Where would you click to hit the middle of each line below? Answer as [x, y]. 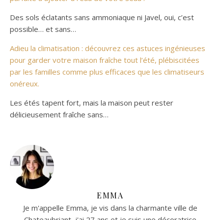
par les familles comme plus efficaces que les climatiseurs [107, 72]
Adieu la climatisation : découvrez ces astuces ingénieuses [108, 48]
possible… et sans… [43, 29]
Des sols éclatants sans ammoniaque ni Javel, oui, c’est [102, 17]
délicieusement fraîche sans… [59, 115]
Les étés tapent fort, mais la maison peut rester [92, 103]
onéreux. [25, 84]
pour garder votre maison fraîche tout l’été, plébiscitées [105, 60]
